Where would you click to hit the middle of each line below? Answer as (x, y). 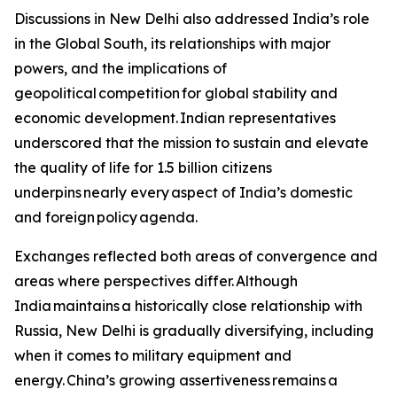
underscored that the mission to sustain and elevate (191, 143)
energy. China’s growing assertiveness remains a (176, 380)
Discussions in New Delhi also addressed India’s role (192, 19)
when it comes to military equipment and (153, 355)
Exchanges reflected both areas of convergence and (196, 256)
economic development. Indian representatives (175, 118)
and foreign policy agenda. (109, 217)
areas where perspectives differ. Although (156, 281)
